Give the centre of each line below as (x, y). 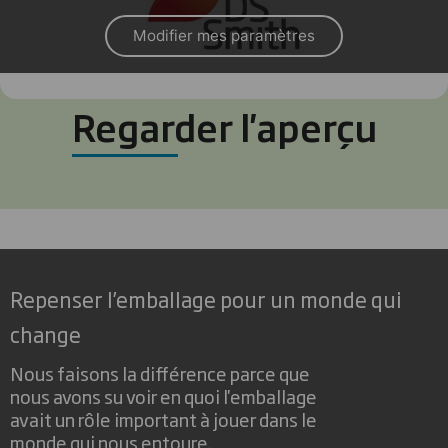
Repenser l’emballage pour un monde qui (206, 299)
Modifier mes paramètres (224, 36)
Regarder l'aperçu (224, 126)
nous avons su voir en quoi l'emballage (163, 396)
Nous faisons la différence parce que (160, 373)
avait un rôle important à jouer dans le (163, 419)
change (45, 334)
